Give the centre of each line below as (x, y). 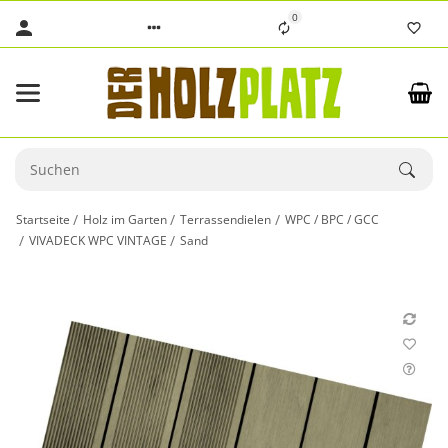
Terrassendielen (226, 219)
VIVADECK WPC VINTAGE (98, 240)
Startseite (43, 219)
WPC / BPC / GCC (331, 219)
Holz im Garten (125, 219)
